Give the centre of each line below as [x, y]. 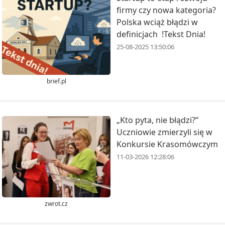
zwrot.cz [56, 203]
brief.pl [56, 81]
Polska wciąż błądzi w [157, 22]
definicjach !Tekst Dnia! [161, 34]
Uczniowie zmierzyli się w [164, 132]
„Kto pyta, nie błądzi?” [157, 120]
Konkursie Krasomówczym [167, 144]
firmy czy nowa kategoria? [166, 10]
